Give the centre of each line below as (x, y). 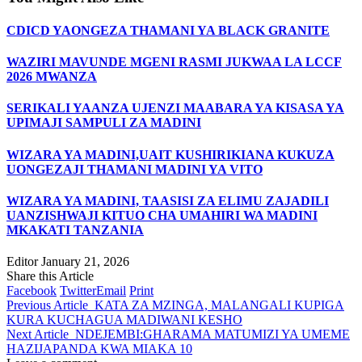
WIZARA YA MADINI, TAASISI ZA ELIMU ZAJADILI (168, 200)
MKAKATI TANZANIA (75, 229)
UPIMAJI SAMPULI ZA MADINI (104, 123)
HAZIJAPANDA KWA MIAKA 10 (99, 349)
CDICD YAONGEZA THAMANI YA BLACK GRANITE (168, 30)
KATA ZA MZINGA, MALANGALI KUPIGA (219, 305)
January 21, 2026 (85, 262)
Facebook (32, 291)
